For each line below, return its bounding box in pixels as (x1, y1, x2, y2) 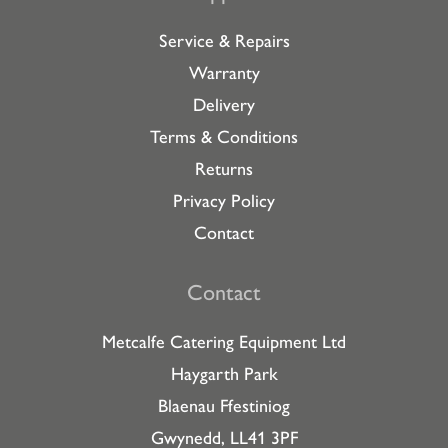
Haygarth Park (170, 363, 278, 385)
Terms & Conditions (150, 126, 298, 148)
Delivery (193, 94, 255, 116)
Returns (195, 158, 253, 180)
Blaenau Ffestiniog (158, 395, 290, 417)
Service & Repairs (158, 30, 290, 52)
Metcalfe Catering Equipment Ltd (102, 331, 346, 353)
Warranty (188, 62, 260, 84)
